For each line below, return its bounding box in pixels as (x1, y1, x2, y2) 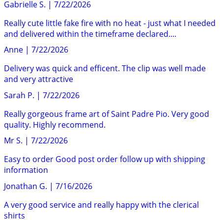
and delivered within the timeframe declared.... (4, 28, 176, 39)
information (4, 165, 48, 176)
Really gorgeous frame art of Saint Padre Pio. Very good (4, 108, 209, 119)
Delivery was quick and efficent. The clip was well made (4, 63, 206, 74)
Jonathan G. (4, 180, 47, 192)
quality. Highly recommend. (4, 119, 106, 130)
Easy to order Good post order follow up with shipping (4, 154, 205, 165)
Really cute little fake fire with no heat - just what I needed (4, 17, 216, 28)
